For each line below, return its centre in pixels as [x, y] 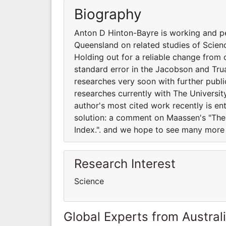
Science [89, 181]
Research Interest [125, 163]
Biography [108, 14]
